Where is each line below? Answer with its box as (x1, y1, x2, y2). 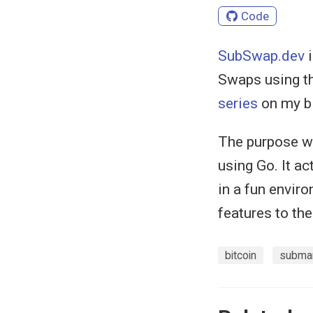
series (218, 94, 258, 112)
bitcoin (225, 249, 256, 263)
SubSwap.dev (218, 47, 305, 64)
